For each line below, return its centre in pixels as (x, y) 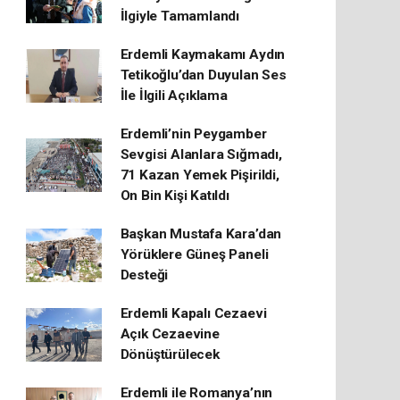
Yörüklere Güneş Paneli (194, 255)
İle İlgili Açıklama (174, 96)
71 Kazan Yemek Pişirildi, (200, 175)
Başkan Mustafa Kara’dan (201, 234)
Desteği (144, 275)
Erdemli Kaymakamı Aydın (203, 55)
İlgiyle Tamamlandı (180, 17)
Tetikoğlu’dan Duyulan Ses (203, 75)
